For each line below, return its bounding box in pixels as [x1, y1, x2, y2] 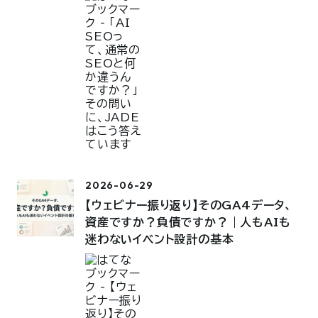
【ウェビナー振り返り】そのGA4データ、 [85, 199, 293, 212]
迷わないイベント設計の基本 [85, 234, 234, 246]
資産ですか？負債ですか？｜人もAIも [85, 216, 291, 229]
